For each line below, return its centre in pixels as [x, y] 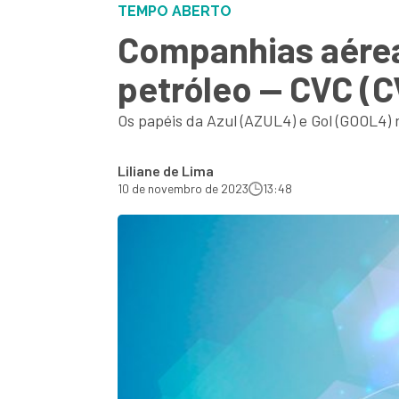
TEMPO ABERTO [175, 11]
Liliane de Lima [166, 171]
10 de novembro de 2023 [183, 188]
